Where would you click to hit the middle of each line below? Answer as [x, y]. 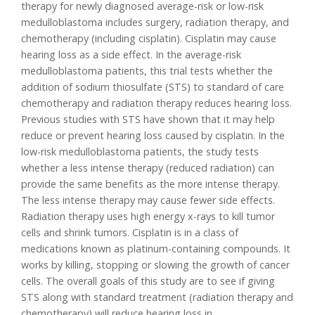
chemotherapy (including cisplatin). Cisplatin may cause [149, 39]
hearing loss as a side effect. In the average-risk [131, 55]
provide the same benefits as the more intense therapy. [151, 184]
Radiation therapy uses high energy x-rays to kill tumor [148, 217]
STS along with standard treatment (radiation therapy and [157, 297]
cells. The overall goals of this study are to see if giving [148, 281]
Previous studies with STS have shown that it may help [148, 120]
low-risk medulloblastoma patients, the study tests [140, 152]
